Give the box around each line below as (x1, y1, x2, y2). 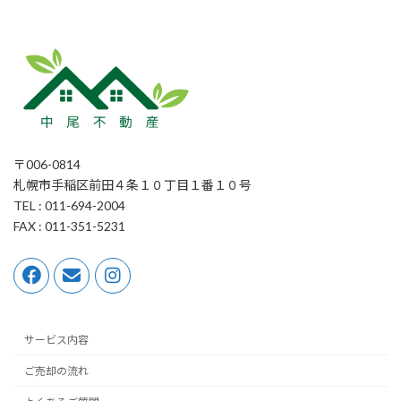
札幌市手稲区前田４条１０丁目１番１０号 (13, 177, 252, 193)
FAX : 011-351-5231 (13, 218, 125, 235)
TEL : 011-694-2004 (13, 198, 125, 214)
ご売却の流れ (24, 364, 89, 379)
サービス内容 (24, 333, 89, 347)
